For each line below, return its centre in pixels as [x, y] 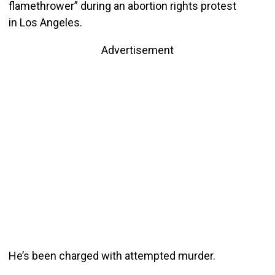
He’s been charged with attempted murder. [112, 255]
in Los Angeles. [45, 22]
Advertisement [137, 50]
